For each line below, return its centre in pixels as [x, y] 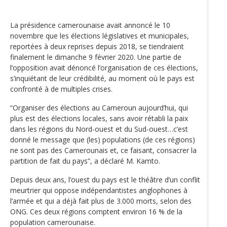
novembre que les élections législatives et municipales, [100, 35]
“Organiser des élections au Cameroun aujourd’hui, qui [99, 107]
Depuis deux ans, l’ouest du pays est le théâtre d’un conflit [105, 179]
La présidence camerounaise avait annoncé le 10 [90, 25]
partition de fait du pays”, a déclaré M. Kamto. [85, 161]
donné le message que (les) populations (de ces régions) [103, 139]
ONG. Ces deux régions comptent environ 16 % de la [96, 211]
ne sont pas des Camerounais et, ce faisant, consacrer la [103, 150]
